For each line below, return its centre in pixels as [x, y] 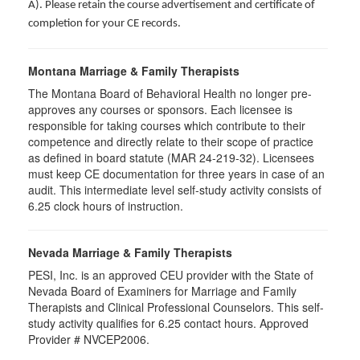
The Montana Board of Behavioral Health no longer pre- [170, 93]
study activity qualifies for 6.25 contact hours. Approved [168, 323]
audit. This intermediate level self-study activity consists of [175, 190]
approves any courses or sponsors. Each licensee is [160, 109]
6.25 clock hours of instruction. [106, 206]
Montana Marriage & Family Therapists [134, 71]
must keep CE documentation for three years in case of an [176, 174]
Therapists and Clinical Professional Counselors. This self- [176, 307]
